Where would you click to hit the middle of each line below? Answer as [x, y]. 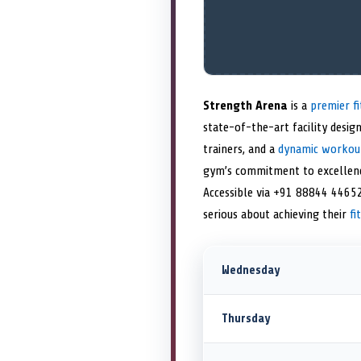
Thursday [246, 319]
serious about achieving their [276, 215]
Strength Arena [245, 106]
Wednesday [251, 271]
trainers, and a [241, 149]
